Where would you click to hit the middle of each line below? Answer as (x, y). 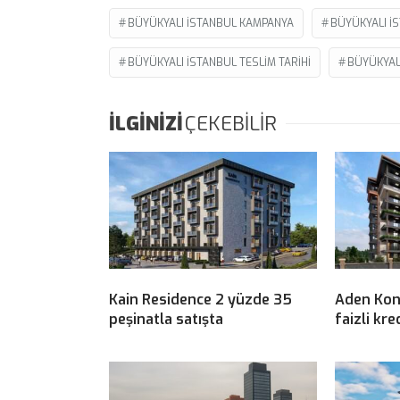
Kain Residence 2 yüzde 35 (200, 299)
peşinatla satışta (166, 319)
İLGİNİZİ (146, 123)
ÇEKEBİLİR (231, 123)
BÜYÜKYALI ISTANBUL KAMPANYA (211, 23)
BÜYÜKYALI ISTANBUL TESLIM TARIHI (219, 62)
